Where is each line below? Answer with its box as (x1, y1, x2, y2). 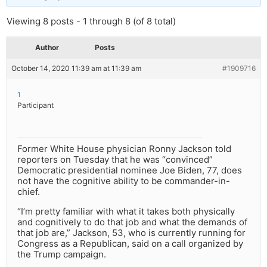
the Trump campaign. (17, 249, 106, 260)
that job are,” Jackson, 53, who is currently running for (17, 227, 246, 239)
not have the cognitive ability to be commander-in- (17, 175, 230, 187)
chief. (17, 186, 40, 198)
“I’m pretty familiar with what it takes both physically (17, 206, 235, 218)
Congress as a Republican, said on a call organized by (17, 238, 243, 250)
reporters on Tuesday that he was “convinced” (17, 154, 213, 166)
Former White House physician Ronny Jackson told (17, 143, 231, 155)
